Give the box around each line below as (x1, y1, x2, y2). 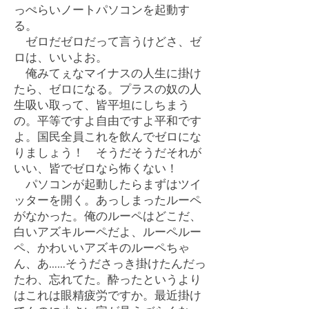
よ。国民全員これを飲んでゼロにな (14, 130, 201, 143)
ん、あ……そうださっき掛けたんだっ (14, 257, 206, 270)
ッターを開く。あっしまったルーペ (14, 193, 201, 206)
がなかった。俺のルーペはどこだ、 (14, 209, 201, 222)
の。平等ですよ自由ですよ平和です (14, 114, 201, 127)
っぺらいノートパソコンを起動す (14, 3, 190, 16)
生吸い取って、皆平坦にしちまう (14, 98, 190, 111)
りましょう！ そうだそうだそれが (14, 146, 201, 159)
